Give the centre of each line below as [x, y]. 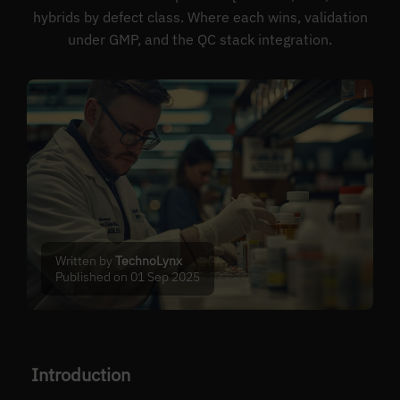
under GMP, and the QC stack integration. [200, 39]
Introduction [80, 374]
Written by [86, 260]
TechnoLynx [149, 260]
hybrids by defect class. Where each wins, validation [200, 17]
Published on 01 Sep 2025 [128, 276]
